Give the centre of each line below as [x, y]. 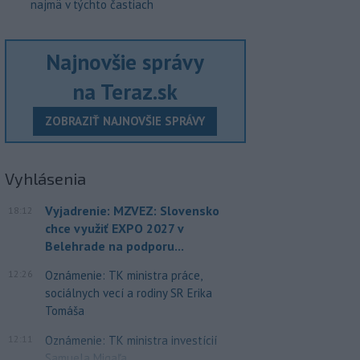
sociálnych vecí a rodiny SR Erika [128, 293]
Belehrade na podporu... [114, 246]
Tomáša [64, 311]
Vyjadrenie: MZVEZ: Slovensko [132, 211]
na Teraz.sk [125, 91]
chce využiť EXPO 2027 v [114, 228]
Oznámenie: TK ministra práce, [123, 275]
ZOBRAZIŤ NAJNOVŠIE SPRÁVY [125, 121]
